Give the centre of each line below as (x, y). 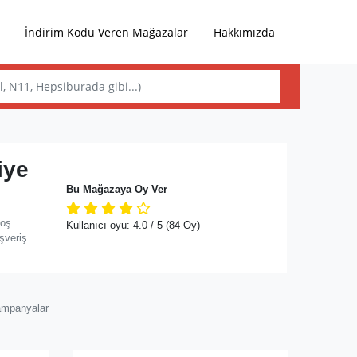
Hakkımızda (244, 32)
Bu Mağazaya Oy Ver (116, 190)
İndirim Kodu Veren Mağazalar (106, 32)
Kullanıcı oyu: (99, 226)
